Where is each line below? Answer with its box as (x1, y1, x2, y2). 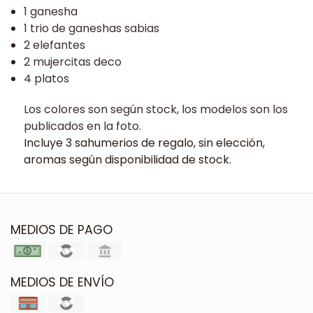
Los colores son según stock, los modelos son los (23, 101, 288, 117)
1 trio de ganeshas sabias (23, 20, 159, 36)
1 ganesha (23, 3, 78, 20)
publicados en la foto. (23, 117, 141, 134)
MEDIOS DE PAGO (10, 221, 112, 238)
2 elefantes (23, 36, 85, 53)
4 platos (23, 70, 69, 87)
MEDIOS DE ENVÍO (10, 273, 114, 291)
